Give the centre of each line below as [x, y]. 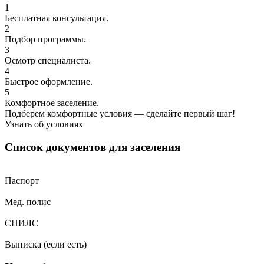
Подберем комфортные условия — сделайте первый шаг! [120, 114]
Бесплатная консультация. [57, 18]
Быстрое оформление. [49, 82]
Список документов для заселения [93, 147]
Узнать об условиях [44, 124]
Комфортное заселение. [52, 103]
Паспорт [22, 180]
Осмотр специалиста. [48, 61]
